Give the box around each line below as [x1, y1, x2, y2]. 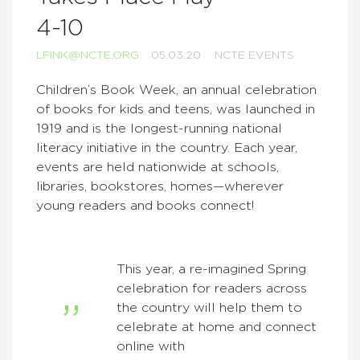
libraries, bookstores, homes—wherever [36, 180, 284, 193]
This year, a [117, 263, 190, 276]
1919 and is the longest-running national [36, 122, 282, 135]
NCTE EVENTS [215, 50, 294, 61]
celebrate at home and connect [117, 321, 317, 333]
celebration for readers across [117, 282, 307, 295]
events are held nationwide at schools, [36, 161, 279, 174]
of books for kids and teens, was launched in [36, 103, 315, 116]
